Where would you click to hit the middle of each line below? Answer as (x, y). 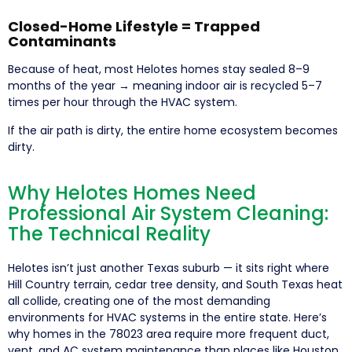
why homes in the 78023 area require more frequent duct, (169, 334)
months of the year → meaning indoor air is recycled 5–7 (165, 85)
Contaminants (62, 41)
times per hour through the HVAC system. (123, 102)
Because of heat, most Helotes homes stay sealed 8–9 (159, 69)
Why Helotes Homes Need (132, 192)
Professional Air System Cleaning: (168, 213)
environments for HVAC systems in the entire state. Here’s (167, 317)
